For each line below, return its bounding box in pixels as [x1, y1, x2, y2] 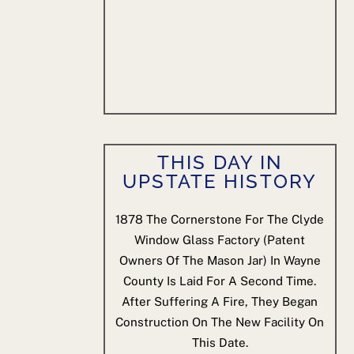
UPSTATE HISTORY [122, 170, 317, 193]
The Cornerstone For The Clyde [146, 213, 325, 227]
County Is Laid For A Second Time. [123, 274, 317, 288]
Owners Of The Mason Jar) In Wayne [119, 254, 321, 268]
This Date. [191, 336, 248, 350]
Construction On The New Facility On [115, 315, 325, 330]
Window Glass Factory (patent [134, 233, 306, 247]
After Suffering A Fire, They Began [122, 295, 318, 309]
